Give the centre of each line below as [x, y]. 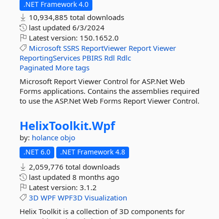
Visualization [106, 197]
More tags [72, 67]
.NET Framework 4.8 [93, 152]
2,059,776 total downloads [73, 167]
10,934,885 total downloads [76, 17]
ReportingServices [50, 58]
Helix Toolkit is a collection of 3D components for [102, 211]
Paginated [36, 67]
